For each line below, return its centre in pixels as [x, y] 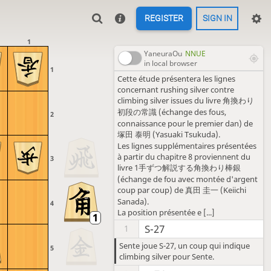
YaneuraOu [163, 54]
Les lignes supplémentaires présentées [187, 146]
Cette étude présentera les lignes [176, 79]
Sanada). [133, 201]
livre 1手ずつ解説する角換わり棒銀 [179, 168]
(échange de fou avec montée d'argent [187, 179]
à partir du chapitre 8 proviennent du [184, 157]
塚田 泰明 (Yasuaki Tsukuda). [168, 134]
